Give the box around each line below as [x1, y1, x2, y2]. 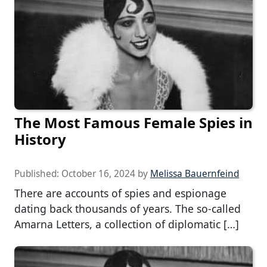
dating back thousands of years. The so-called [14, 201, 241, 216]
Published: [14, 167, 61, 181]
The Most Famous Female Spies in [14, 113, 253, 133]
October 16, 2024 [61, 167, 135, 181]
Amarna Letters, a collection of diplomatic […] [14, 217, 239, 232]
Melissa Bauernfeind [150, 167, 239, 181]
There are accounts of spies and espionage [14, 186, 226, 201]
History [14, 129, 66, 150]
